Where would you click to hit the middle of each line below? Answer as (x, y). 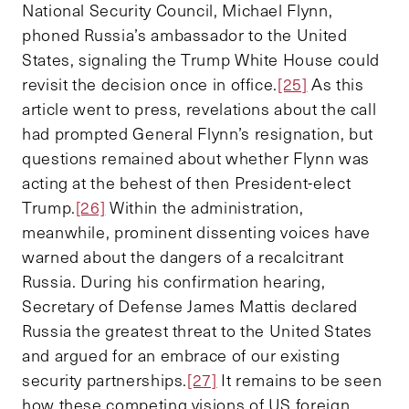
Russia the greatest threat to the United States (198, 330)
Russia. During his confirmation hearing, (174, 281)
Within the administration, (204, 207)
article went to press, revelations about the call (199, 108)
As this (336, 84)
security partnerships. (105, 379)
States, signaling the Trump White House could (201, 59)
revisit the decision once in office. (150, 84)
